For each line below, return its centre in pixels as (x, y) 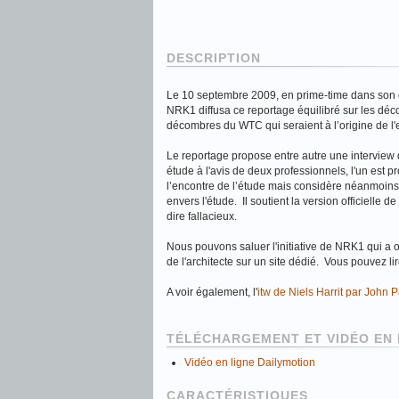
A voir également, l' (212, 292)
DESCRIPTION (214, 58)
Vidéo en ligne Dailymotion (250, 362)
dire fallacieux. (202, 216)
